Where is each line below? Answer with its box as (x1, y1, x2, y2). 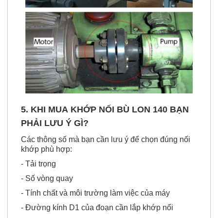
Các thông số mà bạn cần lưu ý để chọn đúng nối (21, 135, 190, 144)
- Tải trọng (21, 160, 56, 168)
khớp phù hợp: (21, 145, 72, 154)
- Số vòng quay (21, 174, 73, 183)
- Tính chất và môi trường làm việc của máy (21, 189, 170, 198)
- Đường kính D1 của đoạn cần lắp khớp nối (21, 203, 173, 212)
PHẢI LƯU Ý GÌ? (21, 118, 89, 128)
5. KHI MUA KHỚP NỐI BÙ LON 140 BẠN (21, 105, 189, 115)
